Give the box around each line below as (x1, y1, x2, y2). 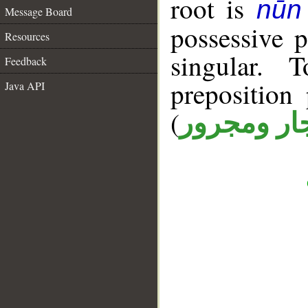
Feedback (5, 54, 47, 68)
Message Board (5, 4, 72, 19)
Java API (5, 78, 45, 93)
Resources (5, 29, 49, 43)
